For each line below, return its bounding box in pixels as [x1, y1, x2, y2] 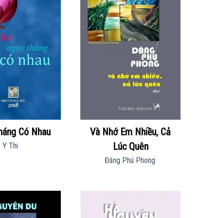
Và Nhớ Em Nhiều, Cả [90, 126, 171, 138]
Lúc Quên [112, 140, 148, 152]
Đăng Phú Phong [105, 155, 155, 165]
